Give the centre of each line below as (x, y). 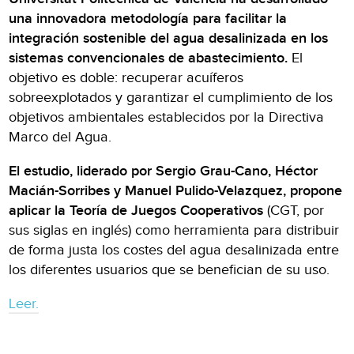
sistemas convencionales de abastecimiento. (149, 58)
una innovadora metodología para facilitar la (148, 18)
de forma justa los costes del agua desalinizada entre (174, 250)
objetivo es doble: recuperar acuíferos (126, 77)
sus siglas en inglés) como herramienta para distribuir (174, 230)
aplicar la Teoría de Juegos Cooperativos (136, 210)
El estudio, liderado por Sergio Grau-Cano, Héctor (164, 171)
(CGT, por (294, 210)
